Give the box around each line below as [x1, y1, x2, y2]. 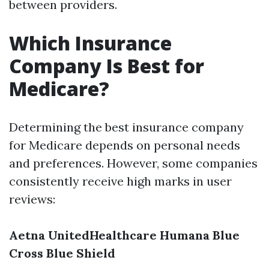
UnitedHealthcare [48, 228, 157, 243]
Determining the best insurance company [9, 119, 244, 134]
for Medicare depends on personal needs [9, 138, 240, 153]
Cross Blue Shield [9, 246, 115, 261]
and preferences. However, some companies [9, 156, 258, 171]
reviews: [9, 192, 55, 207]
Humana [160, 228, 210, 243]
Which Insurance [9, 30, 172, 56]
